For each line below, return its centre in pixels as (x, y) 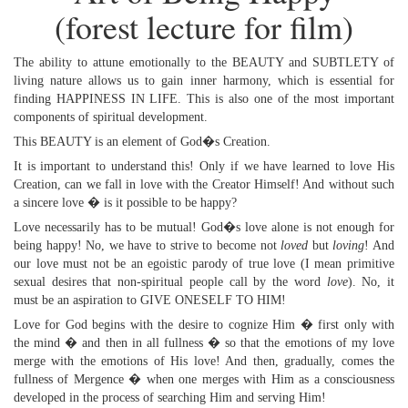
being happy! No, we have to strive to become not (148, 245)
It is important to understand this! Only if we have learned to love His (204, 166)
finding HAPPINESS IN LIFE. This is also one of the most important (204, 99)
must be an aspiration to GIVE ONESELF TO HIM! (150, 300)
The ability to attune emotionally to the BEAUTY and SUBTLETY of (204, 62)
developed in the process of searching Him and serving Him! (170, 398)
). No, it (371, 282)
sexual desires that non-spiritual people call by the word (170, 282)
